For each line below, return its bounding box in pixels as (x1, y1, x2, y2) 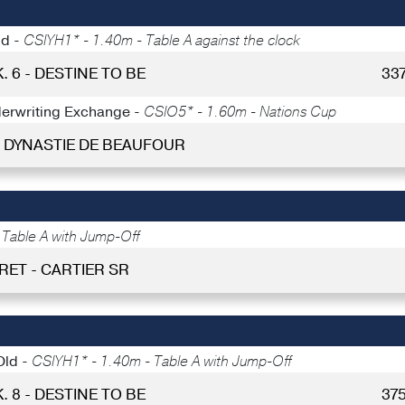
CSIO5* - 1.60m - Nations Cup (144, 101, 336, 122)
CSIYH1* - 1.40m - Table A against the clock (24, 31, 300, 52)
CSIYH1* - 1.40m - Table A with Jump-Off (32, 352, 291, 372)
